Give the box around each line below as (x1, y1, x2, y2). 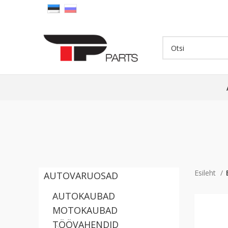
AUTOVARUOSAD (44, 169, 118, 182)
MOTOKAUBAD (52, 204, 118, 216)
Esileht (194, 168, 218, 178)
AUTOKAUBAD (52, 190, 115, 202)
